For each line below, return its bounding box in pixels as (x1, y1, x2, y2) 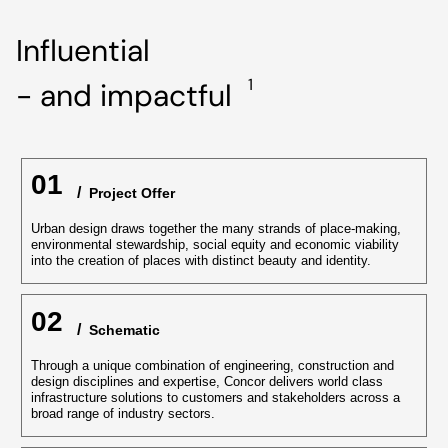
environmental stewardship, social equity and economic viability (31, 237, 399, 253)
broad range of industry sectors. (31, 406, 215, 422)
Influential (16, 30, 150, 70)
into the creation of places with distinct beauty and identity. (31, 253, 371, 269)
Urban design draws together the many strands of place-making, (31, 221, 401, 237)
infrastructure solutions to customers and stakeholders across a (31, 390, 400, 406)
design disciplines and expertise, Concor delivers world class (31, 374, 383, 390)
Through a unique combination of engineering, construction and (31, 358, 394, 374)
